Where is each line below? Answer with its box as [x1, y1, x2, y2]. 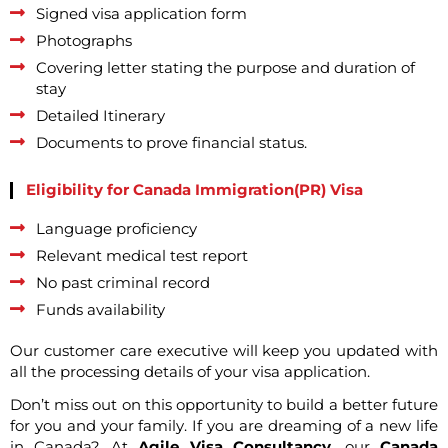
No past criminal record [36, 274, 211, 293]
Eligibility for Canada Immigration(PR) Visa [26, 181, 363, 200]
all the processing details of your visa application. [10, 363, 370, 382]
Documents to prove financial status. [36, 133, 308, 152]
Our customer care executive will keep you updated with [10, 342, 438, 361]
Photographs [36, 31, 133, 50]
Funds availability [36, 301, 166, 320]
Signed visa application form [36, 4, 248, 23]
